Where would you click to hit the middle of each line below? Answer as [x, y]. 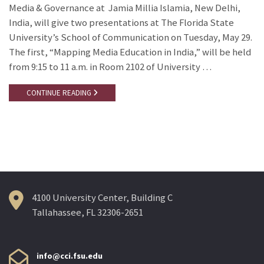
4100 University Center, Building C [102, 197]
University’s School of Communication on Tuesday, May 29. [131, 38]
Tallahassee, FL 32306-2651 [88, 212]
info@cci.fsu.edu [70, 256]
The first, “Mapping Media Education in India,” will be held [130, 52]
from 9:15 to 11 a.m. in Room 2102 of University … [110, 67]
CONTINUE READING [60, 93]
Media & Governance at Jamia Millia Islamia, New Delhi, [125, 8]
